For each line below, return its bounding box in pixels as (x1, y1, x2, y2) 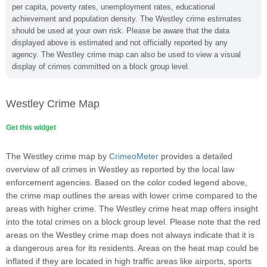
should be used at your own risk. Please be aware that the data (12, 26, 229, 35)
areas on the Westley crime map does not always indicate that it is (6, 230, 254, 240)
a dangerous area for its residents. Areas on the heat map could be (6, 243, 259, 253)
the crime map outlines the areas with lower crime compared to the (6, 191, 257, 200)
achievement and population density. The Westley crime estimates (12, 14, 241, 23)
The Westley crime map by (6, 151, 109, 161)
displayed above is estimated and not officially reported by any (12, 38, 228, 47)
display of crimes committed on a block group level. (12, 62, 190, 71)
